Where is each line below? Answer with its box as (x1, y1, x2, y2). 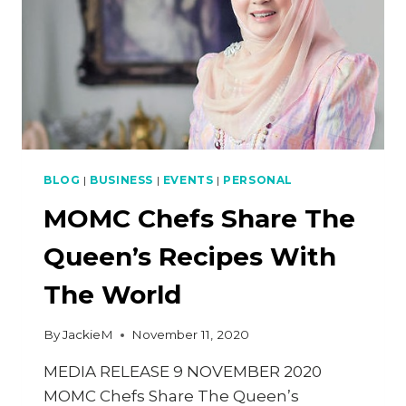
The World (43, 278, 181, 310)
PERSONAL (223, 172, 293, 187)
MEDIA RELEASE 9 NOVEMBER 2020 (43, 362, 322, 382)
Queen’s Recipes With (43, 240, 336, 272)
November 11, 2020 (131, 327, 250, 343)
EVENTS (162, 172, 214, 187)
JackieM (63, 327, 114, 343)
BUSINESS (90, 172, 153, 187)
